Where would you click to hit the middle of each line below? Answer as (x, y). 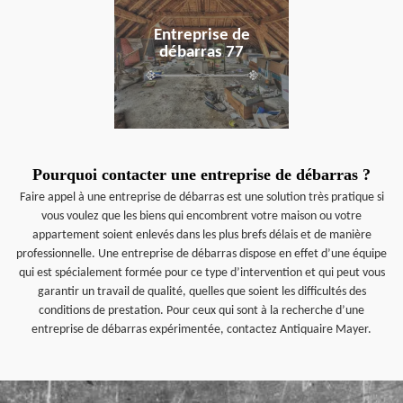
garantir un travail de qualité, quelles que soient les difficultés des (201, 292)
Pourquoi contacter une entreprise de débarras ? (201, 175)
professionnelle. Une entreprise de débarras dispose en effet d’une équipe (201, 254)
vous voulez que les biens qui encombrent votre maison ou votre (201, 216)
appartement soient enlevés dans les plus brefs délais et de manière (201, 235)
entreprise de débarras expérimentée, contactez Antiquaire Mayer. (201, 330)
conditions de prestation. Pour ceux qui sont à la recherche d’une (201, 311)
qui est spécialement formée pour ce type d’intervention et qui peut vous (201, 273)
